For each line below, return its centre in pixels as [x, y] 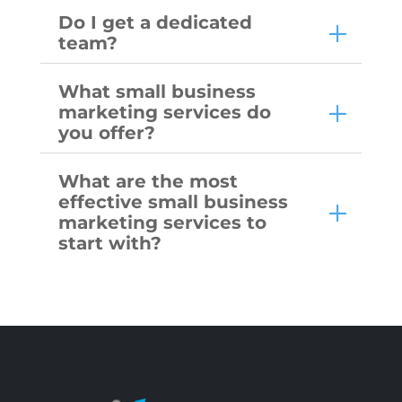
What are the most [148, 181]
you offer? [106, 132]
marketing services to [162, 222]
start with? [109, 243]
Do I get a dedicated [155, 22]
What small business [157, 91]
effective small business [173, 201]
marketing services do [164, 112]
